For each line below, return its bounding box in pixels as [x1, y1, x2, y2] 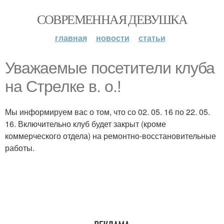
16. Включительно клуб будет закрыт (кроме [5, 118, 166, 129]
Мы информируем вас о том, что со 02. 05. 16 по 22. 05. [5, 106, 210, 117]
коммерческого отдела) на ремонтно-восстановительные [5, 130, 216, 141]
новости [95, 32, 129, 43]
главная [54, 32, 87, 43]
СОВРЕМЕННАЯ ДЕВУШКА [36, 10, 187, 27]
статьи [138, 32, 165, 43]
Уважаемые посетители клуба [5, 59, 214, 77]
